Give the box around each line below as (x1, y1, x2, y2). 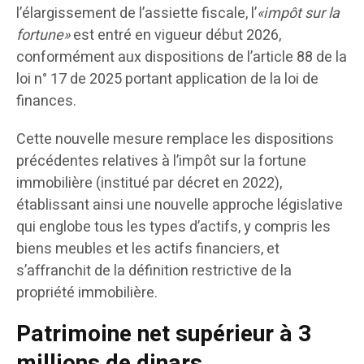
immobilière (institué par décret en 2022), (16, 172, 282, 195)
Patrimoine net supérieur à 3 (16, 318, 311, 352)
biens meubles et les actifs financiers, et (16, 238, 279, 261)
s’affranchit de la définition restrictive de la (16, 260, 292, 283)
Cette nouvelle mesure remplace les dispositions (16, 128, 334, 151)
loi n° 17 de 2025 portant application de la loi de (16, 68, 318, 91)
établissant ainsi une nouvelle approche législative (16, 194, 343, 217)
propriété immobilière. (16, 282, 158, 305)
